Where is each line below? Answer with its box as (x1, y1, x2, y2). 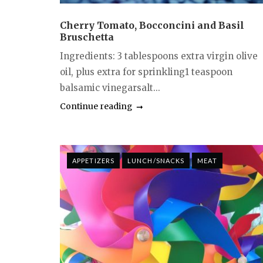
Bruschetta (60, 31, 114, 43)
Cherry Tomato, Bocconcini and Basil (60, 19, 244, 31)
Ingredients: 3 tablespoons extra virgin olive (60, 50, 258, 62)
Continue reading (60, 100, 132, 112)
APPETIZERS (72, 156, 114, 164)
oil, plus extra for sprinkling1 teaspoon (60, 66, 232, 77)
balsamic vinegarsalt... (60, 82, 160, 93)
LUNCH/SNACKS (127, 156, 185, 164)
